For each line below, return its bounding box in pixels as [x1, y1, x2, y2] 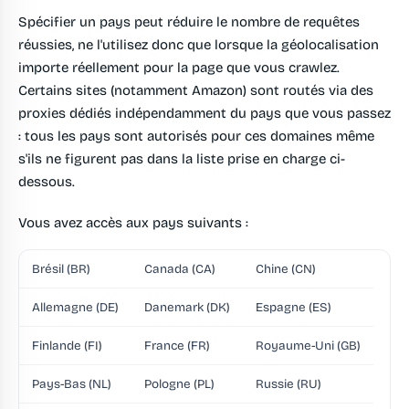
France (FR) [144, 338, 210, 354]
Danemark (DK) [144, 299, 230, 316]
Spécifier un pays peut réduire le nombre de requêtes [18, 14, 360, 31]
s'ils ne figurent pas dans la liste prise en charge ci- [18, 151, 345, 168]
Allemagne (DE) [32, 299, 119, 316]
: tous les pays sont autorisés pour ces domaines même [18, 128, 374, 145]
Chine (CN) [256, 261, 316, 278]
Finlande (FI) [32, 338, 102, 354]
